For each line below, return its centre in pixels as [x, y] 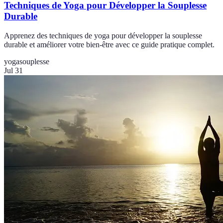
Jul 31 [13, 71]
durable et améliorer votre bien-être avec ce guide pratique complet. [109, 45]
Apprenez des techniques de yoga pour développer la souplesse [103, 36]
